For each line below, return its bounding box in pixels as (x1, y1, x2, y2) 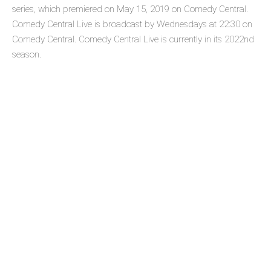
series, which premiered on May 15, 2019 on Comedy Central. (12, 4, 248, 15)
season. (12, 49, 41, 60)
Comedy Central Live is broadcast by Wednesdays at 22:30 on (12, 19, 252, 30)
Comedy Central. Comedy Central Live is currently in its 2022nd (12, 34, 254, 45)
